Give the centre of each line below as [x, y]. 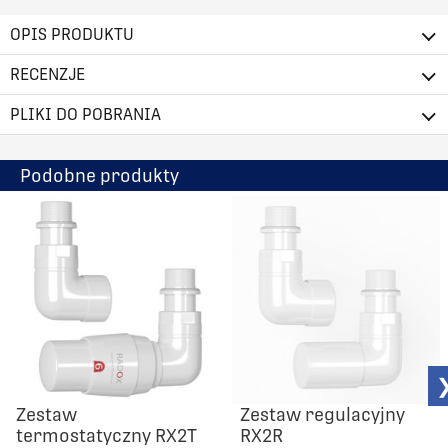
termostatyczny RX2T [106, 435]
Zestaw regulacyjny [322, 414]
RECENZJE [47, 74]
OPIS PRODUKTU [72, 34]
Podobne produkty [99, 175]
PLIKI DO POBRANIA [85, 114]
